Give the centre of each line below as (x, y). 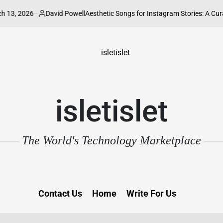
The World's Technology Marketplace (111, 140)
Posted (45, 18)
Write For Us (151, 193)
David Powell (61, 13)
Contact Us (60, 193)
